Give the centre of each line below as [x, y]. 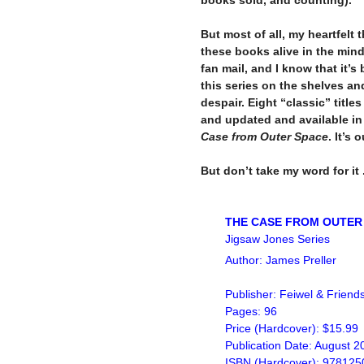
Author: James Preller [282, 260]
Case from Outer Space [264, 136]
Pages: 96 [251, 311]
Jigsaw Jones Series [277, 238]
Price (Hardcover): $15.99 [292, 328]
